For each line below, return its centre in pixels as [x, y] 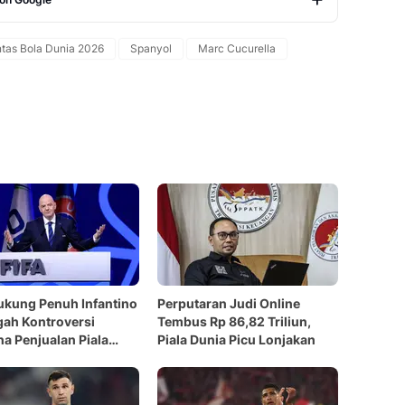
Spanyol [151, 48]
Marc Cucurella [237, 48]
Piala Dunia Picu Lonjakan [236, 339]
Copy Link [285, 27]
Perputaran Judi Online [229, 303]
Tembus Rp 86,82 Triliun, [234, 321]
